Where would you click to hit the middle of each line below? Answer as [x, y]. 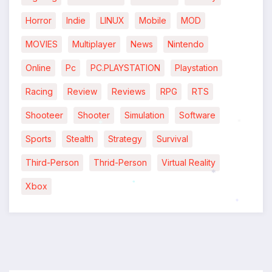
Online [38, 68]
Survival [172, 139]
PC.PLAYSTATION [125, 68]
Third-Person [52, 163]
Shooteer [44, 115]
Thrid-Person [120, 163]
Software [197, 115]
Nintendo [186, 44]
